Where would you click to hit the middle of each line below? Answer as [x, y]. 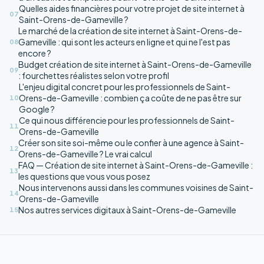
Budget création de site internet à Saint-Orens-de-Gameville [135, 64]
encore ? [35, 53]
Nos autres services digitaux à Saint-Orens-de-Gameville [127, 209]
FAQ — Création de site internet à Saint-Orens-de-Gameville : [136, 165]
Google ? [37, 109]
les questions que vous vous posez [84, 176]
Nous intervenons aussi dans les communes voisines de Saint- [136, 187]
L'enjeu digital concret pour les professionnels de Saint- [125, 86]
